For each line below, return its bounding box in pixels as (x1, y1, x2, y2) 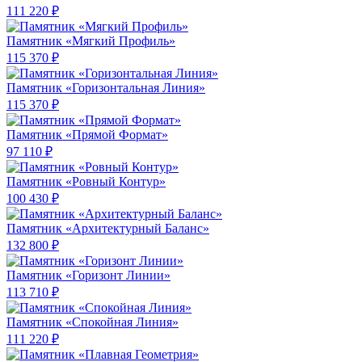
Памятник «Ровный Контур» (6, 175, 166, 189)
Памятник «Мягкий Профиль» (6, 34, 175, 48)
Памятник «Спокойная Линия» (6, 315, 179, 330)
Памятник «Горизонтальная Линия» (6, 81, 205, 95)
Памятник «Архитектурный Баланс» (6, 221, 209, 236)
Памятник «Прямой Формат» (6, 128, 168, 142)
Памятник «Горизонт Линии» (6, 268, 170, 283)
